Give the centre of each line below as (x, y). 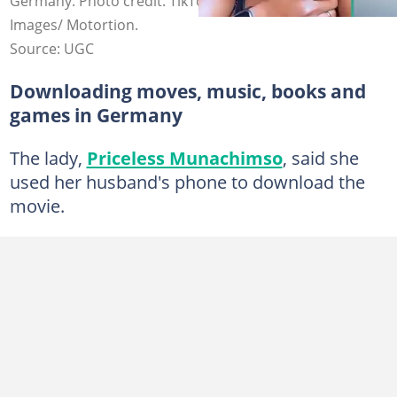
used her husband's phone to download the (187, 181)
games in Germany (96, 115)
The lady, (48, 157)
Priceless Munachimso (184, 157)
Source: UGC (51, 48)
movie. (37, 205)
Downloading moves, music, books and (187, 91)
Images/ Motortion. (74, 24)
